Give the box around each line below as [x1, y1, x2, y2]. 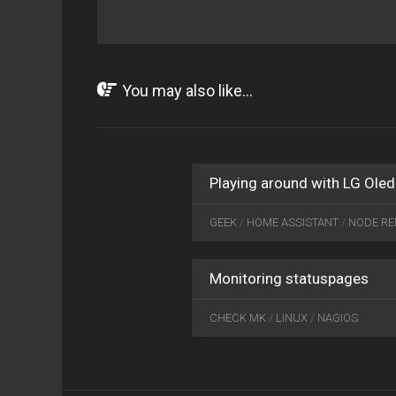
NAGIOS [317, 311, 358, 324]
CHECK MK [209, 311, 266, 324]
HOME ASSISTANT [247, 216, 339, 229]
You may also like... [122, 81, 253, 100]
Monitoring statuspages [209, 270, 369, 287]
